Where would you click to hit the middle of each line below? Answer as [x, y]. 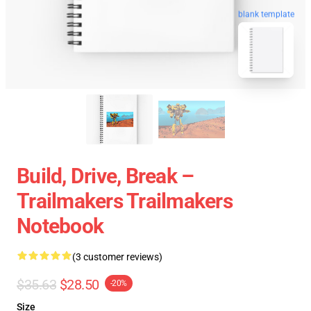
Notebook [60, 226]
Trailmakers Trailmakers [125, 201]
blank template [266, 14]
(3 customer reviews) [117, 257]
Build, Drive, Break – [106, 176]
